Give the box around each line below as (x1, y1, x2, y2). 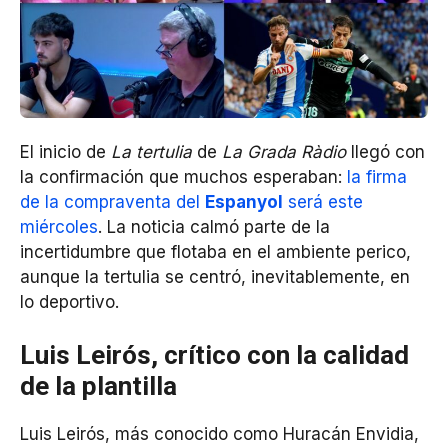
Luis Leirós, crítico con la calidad (20, 340, 409, 371)
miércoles (20, 216, 98, 237)
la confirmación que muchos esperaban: (20, 166, 347, 187)
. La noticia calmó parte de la (98, 216, 330, 237)
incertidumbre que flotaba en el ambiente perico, (20, 241, 411, 262)
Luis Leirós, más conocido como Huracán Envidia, (20, 424, 419, 445)
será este (283, 191, 363, 212)
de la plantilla (20, 371, 177, 402)
